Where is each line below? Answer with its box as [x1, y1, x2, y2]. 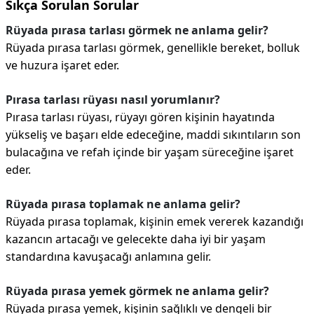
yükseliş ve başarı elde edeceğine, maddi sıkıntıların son [6, 127, 301, 142]
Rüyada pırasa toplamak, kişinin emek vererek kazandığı [6, 214, 303, 229]
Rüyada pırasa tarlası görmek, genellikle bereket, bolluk [6, 40, 300, 55]
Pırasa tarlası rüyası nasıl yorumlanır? [6, 92, 220, 107]
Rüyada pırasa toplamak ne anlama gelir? [6, 196, 240, 212]
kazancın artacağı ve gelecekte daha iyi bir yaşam [6, 231, 266, 247]
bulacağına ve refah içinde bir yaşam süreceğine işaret [6, 144, 294, 160]
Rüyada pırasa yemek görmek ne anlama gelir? [6, 283, 269, 299]
